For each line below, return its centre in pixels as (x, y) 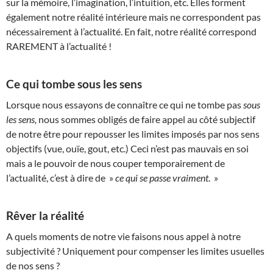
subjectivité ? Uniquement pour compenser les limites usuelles (135, 250)
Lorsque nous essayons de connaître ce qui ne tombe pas (125, 104)
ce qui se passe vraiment (162, 177)
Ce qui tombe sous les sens (74, 84)
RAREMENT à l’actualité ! (59, 46)
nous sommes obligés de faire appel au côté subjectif (146, 119)
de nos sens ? (33, 265)
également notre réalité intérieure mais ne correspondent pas (133, 16)
